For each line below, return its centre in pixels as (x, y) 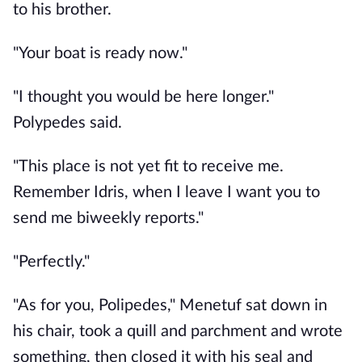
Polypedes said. (67, 123)
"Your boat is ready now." (100, 53)
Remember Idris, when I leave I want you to (166, 192)
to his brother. (62, 10)
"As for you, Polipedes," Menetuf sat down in (170, 305)
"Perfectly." (51, 262)
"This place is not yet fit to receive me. (148, 166)
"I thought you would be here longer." (143, 97)
